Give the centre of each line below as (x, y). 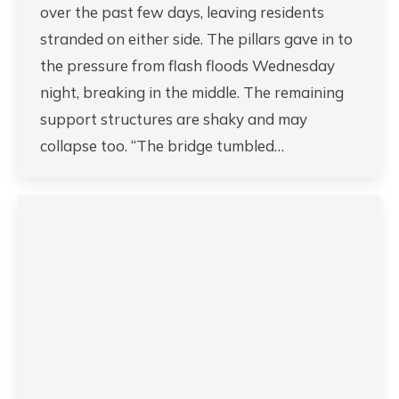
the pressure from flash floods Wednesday (187, 66)
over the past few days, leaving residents (182, 12)
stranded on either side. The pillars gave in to (196, 39)
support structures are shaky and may (174, 119)
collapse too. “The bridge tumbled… (162, 146)
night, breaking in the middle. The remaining (192, 93)
